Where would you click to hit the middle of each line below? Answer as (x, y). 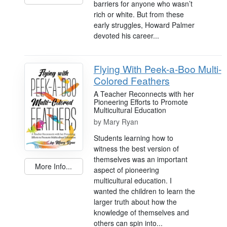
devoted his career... (126, 35)
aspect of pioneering (126, 169)
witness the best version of (136, 148)
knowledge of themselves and (141, 212)
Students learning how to (133, 138)
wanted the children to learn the (144, 191)
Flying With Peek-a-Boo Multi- (157, 68)
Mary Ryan (121, 121)
